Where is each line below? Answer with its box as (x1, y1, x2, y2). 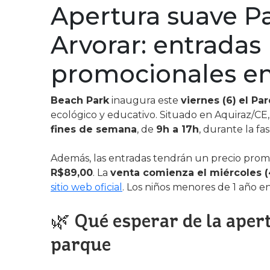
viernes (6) (181, 95, 236, 106)
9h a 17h (156, 124, 199, 135)
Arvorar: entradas (51, 30, 261, 60)
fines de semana (51, 124, 137, 135)
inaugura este (109, 95, 181, 106)
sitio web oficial (51, 181, 122, 193)
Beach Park (51, 95, 109, 106)
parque (51, 233, 111, 256)
